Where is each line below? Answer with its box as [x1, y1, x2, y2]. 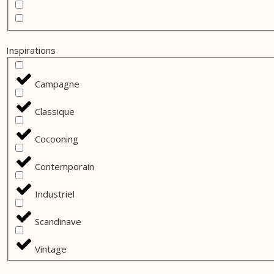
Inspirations [6, 44, 56, 57]
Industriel [35, 188, 75, 201]
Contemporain [35, 160, 95, 173]
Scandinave [35, 215, 82, 228]
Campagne [35, 78, 80, 91]
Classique [35, 105, 75, 118]
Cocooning [35, 133, 79, 146]
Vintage [35, 243, 67, 256]
